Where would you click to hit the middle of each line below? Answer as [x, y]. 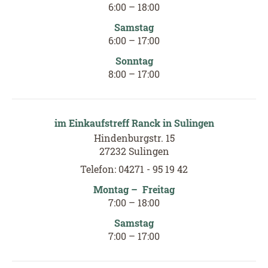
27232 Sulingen [134, 151]
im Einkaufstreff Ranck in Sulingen [134, 123]
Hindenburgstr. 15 [134, 138]
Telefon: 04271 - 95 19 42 [134, 169]
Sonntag [134, 60]
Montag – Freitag [134, 189]
